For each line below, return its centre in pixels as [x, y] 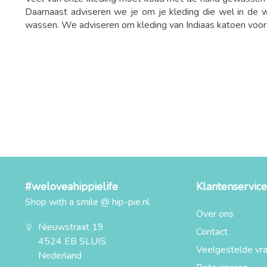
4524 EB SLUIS [72, 241]
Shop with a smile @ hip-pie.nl [87, 202]
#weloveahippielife [72, 187]
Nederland [60, 256]
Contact [212, 232]
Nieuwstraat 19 [71, 227]
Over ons [215, 214]
